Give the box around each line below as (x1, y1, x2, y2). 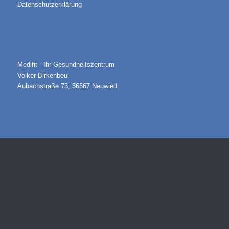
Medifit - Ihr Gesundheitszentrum (17, 61, 114, 69)
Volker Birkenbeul (17, 72, 69, 80)
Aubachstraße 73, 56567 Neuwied (17, 82, 117, 90)
